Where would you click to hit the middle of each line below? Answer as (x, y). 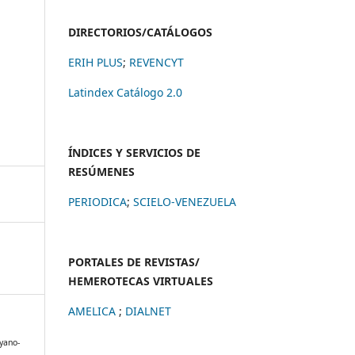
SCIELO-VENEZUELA (185, 201)
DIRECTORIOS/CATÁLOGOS (140, 32)
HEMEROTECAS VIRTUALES (141, 281)
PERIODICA (97, 201)
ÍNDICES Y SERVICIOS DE (134, 152)
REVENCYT (157, 62)
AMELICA (94, 311)
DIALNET (148, 311)
